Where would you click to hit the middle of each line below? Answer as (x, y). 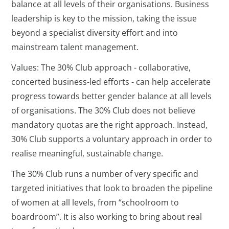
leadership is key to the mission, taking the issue (104, 18)
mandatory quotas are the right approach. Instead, (110, 124)
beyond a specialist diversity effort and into (95, 32)
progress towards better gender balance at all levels (112, 96)
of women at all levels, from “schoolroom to (95, 202)
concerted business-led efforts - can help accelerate (111, 82)
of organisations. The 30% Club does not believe (104, 110)
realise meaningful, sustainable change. (87, 153)
